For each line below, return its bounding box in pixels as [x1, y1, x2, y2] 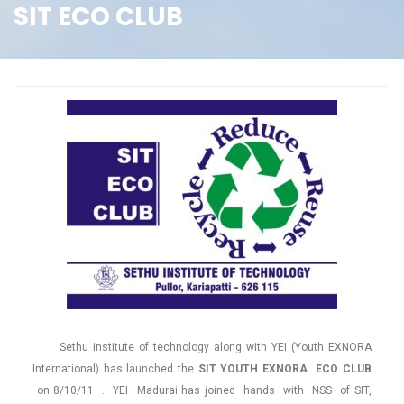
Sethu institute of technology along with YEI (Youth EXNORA [32, 341, 372, 354]
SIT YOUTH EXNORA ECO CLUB [197, 363, 372, 376]
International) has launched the [32, 363, 198, 376]
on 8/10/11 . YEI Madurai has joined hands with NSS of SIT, [36, 384, 372, 398]
